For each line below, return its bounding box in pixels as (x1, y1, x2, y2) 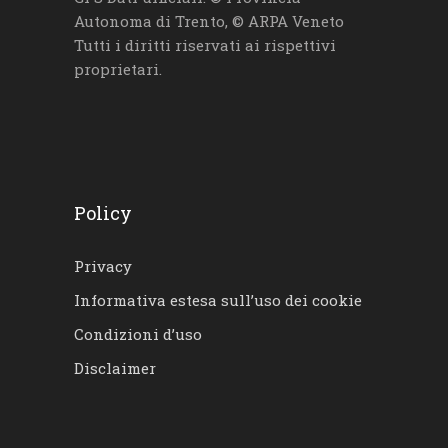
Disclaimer (74, 357, 156, 378)
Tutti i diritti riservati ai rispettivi (74, 34, 336, 55)
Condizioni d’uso (74, 323, 202, 344)
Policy (74, 200, 132, 225)
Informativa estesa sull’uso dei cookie (74, 289, 362, 310)
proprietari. (74, 58, 162, 79)
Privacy (74, 255, 132, 276)
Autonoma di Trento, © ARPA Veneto (74, 10, 344, 31)
